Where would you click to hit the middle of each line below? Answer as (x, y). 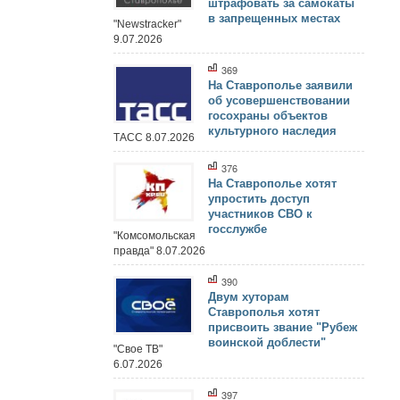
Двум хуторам (249, 296)
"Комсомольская (154, 235)
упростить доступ (259, 199)
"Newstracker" (147, 25)
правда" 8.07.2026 (159, 250)
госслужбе (237, 229)
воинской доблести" (267, 342)
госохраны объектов (268, 116)
